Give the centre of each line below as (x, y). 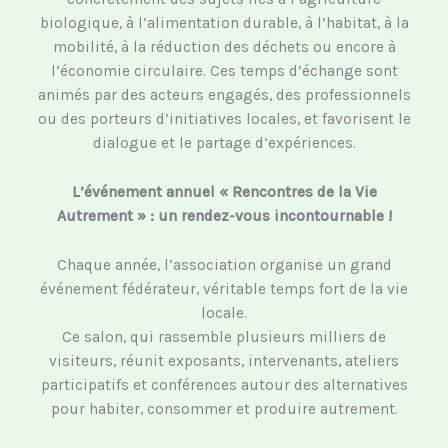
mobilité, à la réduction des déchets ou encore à (224, 47)
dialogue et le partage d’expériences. (224, 143)
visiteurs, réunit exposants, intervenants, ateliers (224, 361)
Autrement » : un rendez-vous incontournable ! (224, 216)
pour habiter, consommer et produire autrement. (224, 409)
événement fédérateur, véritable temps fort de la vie (224, 289)
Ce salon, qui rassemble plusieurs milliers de (224, 337)
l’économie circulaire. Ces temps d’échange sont (224, 71)
